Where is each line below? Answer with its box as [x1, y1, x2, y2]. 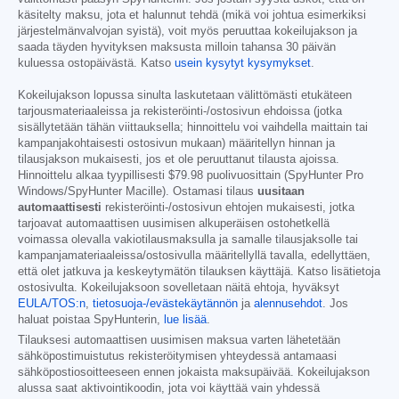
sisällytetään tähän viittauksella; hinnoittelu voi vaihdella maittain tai [18, 121, 368, 134]
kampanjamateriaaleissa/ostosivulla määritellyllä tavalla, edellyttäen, [18, 249, 370, 263]
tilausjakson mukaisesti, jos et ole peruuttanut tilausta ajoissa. [18, 153, 339, 167]
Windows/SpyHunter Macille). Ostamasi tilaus [18, 185, 257, 199]
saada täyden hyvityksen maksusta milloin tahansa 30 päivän [18, 41, 336, 54]
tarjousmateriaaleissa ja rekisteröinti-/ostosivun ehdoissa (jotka [18, 105, 342, 118]
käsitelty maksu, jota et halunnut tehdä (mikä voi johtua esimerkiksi [18, 9, 366, 22]
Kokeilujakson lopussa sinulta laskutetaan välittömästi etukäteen [18, 89, 352, 102]
